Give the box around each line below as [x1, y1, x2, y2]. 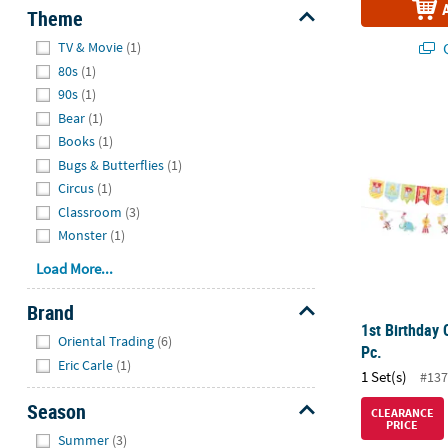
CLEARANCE [370, 404, 434, 420]
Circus [58, 179, 95, 198]
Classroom [58, 202, 123, 221]
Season [26, 397, 86, 425]
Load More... [36, 258, 114, 278]
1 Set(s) [361, 366, 408, 386]
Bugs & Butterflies [58, 155, 165, 174]
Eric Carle [58, 355, 114, 374]
